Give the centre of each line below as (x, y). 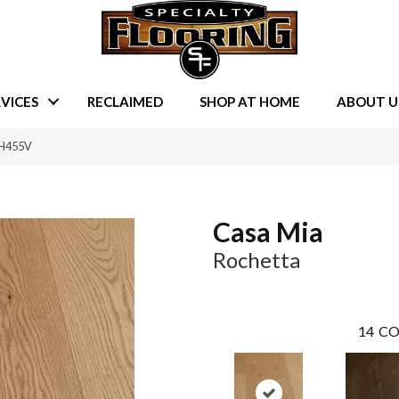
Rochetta (256, 260)
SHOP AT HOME (249, 101)
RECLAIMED (125, 101)
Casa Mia (268, 232)
